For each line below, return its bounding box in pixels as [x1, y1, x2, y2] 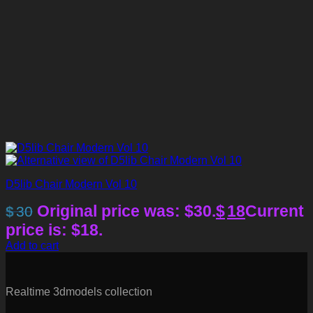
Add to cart [6, 240, 59, 252]
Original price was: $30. [37, 202, 216, 221]
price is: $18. [6, 221, 103, 240]
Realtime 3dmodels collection [6, 286, 152, 298]
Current [245, 202, 304, 221]
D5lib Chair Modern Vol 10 [6, 178, 137, 191]
